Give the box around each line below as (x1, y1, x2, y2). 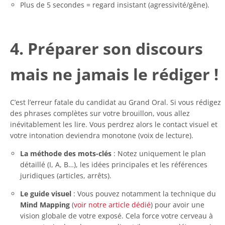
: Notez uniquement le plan (111, 148, 206, 158)
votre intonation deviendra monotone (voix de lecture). (10, 130, 193, 140)
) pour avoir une (151, 199, 204, 209)
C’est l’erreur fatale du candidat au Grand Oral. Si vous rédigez (10, 97, 221, 107)
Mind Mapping (20, 199, 70, 209)
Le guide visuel (20, 188, 71, 198)
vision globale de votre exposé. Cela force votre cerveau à (20, 210, 213, 220)
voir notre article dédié (74, 199, 151, 209)
